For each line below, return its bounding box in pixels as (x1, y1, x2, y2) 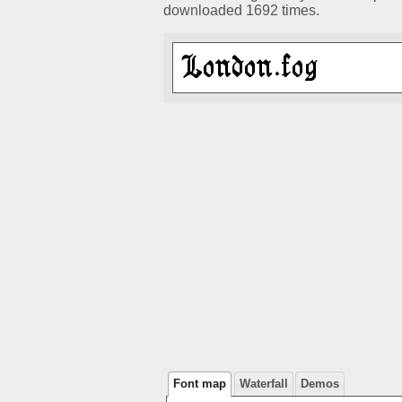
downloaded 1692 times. (163, 3, 319, 19)
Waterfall (239, 377, 288, 391)
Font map (173, 377, 227, 391)
